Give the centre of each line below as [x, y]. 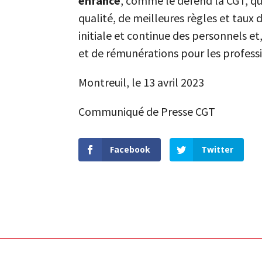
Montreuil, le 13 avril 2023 [142, 82]
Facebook [130, 150]
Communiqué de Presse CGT [147, 112]
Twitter [218, 150]
